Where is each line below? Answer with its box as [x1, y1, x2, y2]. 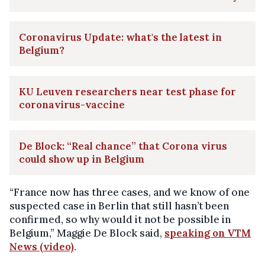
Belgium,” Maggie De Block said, [9, 226, 164, 240]
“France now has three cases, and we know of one [9, 185, 250, 199]
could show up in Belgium [19, 152, 144, 166]
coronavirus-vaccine [19, 98, 125, 111]
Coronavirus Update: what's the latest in [19, 30, 222, 44]
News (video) [9, 240, 74, 253]
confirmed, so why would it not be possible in [9, 212, 231, 226]
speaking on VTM [164, 226, 251, 240]
